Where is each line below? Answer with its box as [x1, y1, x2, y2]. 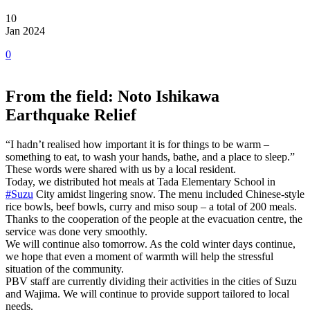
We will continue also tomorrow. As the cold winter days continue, [6, 238, 295, 250]
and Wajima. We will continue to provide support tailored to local [6, 288, 289, 300]
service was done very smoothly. [6, 226, 147, 238]
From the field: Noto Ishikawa [6, 87, 219, 106]
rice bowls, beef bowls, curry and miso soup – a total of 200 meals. [6, 201, 297, 213]
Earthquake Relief [6, 106, 136, 125]
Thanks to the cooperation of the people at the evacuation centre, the [6, 213, 302, 226]
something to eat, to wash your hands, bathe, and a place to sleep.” [6, 151, 295, 163]
